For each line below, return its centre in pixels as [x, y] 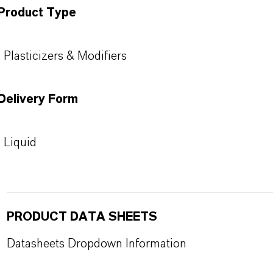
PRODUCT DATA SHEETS [82, 217]
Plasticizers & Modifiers [65, 56]
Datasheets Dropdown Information [96, 244]
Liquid [20, 143]
